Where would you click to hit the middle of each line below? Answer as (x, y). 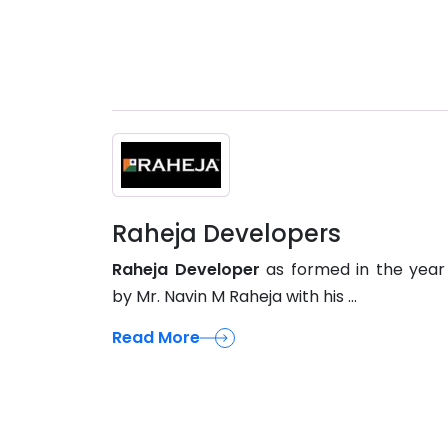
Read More (156, 337)
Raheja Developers (226, 233)
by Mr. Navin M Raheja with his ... (234, 296)
